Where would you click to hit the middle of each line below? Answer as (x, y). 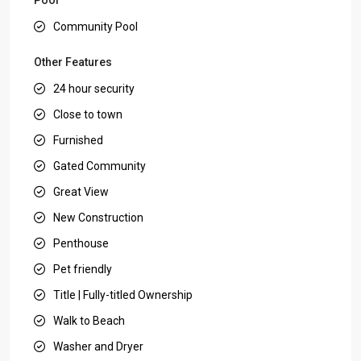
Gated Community (100, 166)
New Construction (98, 217)
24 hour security (94, 88)
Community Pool (95, 26)
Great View (81, 191)
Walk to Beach (89, 320)
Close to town (88, 114)
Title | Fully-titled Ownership (123, 295)
